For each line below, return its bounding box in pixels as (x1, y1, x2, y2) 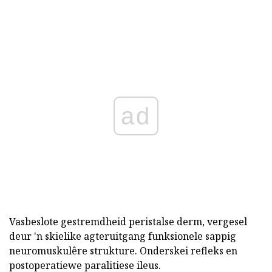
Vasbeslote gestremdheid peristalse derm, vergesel (9, 215, 247, 229)
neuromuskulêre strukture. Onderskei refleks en (9, 244, 237, 258)
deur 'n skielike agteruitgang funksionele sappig (9, 229, 236, 243)
